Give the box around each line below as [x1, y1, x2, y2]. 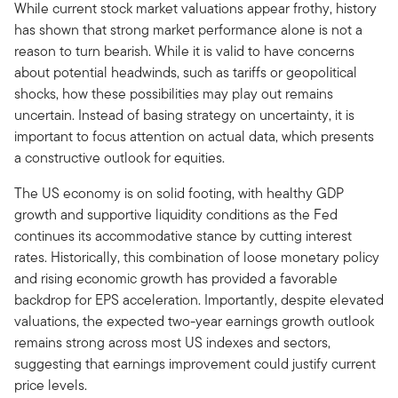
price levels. [14, 375, 87, 396]
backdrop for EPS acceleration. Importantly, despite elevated [14, 290, 384, 311]
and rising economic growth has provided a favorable [14, 268, 338, 290]
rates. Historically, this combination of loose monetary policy [14, 247, 379, 268]
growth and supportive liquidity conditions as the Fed [14, 204, 338, 226]
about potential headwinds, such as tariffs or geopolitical [14, 62, 357, 84]
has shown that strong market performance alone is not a [14, 20, 362, 41]
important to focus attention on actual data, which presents [14, 126, 374, 147]
